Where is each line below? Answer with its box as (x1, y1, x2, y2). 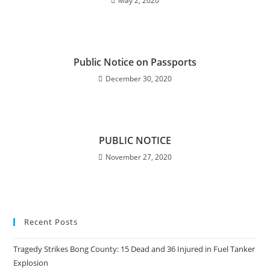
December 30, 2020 (105, 74, 172, 84)
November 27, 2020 (105, 152, 172, 162)
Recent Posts (24, 216, 78, 227)
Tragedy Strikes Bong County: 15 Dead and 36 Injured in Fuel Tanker (13, 243, 256, 254)
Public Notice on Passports (74, 55, 196, 69)
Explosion (13, 257, 49, 268)
